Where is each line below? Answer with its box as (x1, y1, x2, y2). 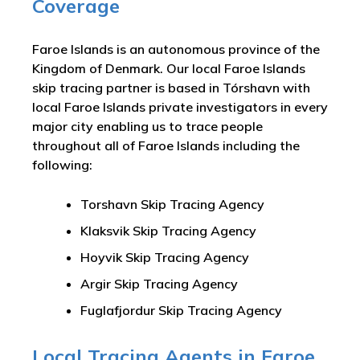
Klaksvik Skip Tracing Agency (80, 223, 256, 239)
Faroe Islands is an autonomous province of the (32, 41, 320, 58)
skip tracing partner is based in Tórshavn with (32, 80, 310, 96)
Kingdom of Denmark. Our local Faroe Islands (32, 60, 305, 77)
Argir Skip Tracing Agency (80, 276, 238, 292)
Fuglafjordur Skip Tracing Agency (80, 302, 282, 319)
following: (32, 157, 92, 174)
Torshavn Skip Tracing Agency (80, 196, 264, 213)
